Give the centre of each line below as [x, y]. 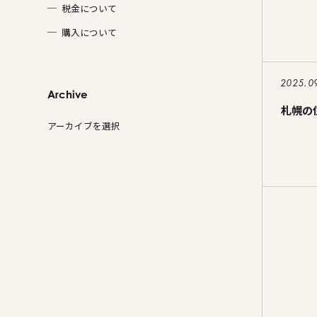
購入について [90, 33]
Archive [68, 94]
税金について [90, 8]
